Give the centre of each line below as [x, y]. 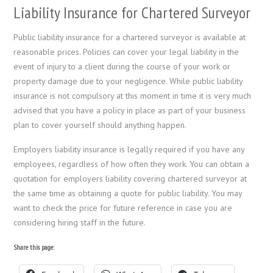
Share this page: [34, 247]
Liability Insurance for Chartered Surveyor [132, 12]
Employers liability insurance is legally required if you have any [129, 149]
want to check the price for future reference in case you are [123, 207]
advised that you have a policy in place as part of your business [130, 110]
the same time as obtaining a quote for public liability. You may [128, 193]
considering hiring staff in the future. [80, 222]
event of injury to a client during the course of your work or [122, 66]
